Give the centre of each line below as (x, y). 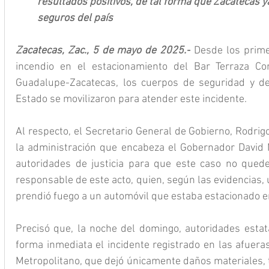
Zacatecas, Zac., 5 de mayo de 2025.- (103, 51)
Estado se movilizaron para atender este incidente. (131, 100)
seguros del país (75, 19)
